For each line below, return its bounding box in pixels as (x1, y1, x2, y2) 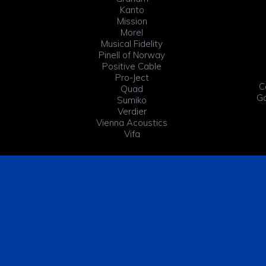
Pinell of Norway (99, 49, 165, 61)
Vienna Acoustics (96, 116, 167, 128)
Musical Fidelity (101, 37, 163, 49)
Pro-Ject (115, 71, 149, 83)
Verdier (117, 105, 147, 117)
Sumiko (117, 94, 147, 106)
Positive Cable (102, 60, 161, 72)
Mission (116, 15, 147, 27)
